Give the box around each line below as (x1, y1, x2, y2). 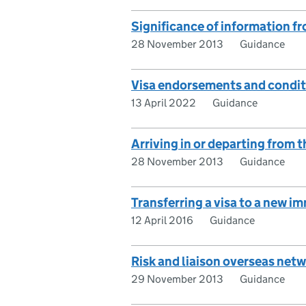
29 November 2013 (131, 272, 223, 286)
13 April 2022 (131, 96, 196, 109)
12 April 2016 (131, 213, 193, 227)
